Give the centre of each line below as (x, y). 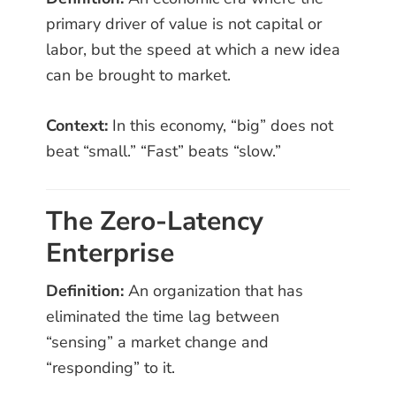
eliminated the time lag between (163, 317)
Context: (77, 126)
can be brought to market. (139, 76)
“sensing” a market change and (158, 343)
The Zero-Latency (155, 222)
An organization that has (214, 291)
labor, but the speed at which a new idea (194, 50)
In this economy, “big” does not (221, 126)
